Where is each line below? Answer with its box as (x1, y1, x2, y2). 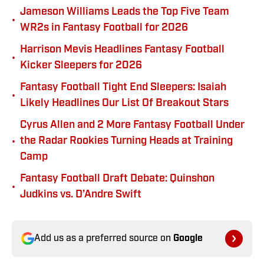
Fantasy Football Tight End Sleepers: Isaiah (20, 82, 226, 94)
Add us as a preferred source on (34, 234, 173, 244)
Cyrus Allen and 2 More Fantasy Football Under (20, 120, 245, 131)
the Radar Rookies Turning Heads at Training (20, 136, 233, 147)
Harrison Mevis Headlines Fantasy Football (20, 44, 225, 56)
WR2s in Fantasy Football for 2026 (20, 22, 188, 34)
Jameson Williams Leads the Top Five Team (20, 6, 229, 18)
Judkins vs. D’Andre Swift (20, 189, 141, 201)
